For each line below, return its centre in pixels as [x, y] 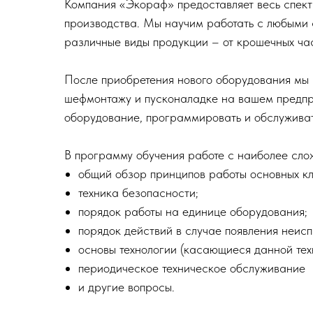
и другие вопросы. [126, 287]
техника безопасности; [138, 192]
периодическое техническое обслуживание [192, 268]
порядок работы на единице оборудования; [193, 211]
